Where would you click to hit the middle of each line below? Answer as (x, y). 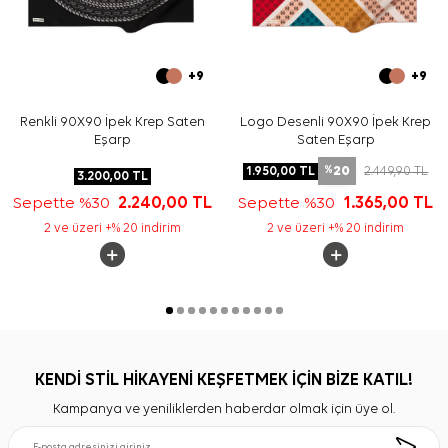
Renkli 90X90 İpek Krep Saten (112, 122)
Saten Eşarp (335, 140)
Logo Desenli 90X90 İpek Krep (336, 122)
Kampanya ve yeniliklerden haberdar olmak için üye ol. (224, 409)
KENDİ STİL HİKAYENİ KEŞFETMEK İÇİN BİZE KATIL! (224, 381)
